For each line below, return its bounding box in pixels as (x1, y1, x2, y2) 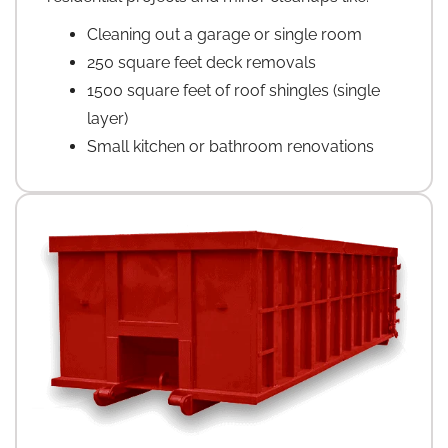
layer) (87, 109, 128, 129)
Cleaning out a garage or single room (87, 25, 362, 45)
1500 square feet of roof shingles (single (87, 81, 380, 101)
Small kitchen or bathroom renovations (87, 137, 374, 157)
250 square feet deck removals (87, 53, 316, 73)
